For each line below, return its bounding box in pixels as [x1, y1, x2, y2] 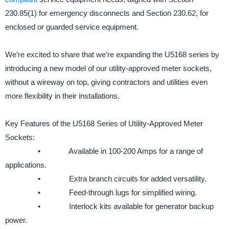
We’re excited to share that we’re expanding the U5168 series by [5, 51, 219, 59]
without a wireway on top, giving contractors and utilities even [5, 78, 208, 86]
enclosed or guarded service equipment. [5, 23, 139, 31]
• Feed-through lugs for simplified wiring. [5, 189, 197, 197]
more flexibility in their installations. [5, 92, 120, 100]
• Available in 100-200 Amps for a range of [5, 147, 203, 155]
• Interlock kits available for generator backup [5, 202, 214, 211]
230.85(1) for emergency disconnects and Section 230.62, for [5, 9, 209, 17]
